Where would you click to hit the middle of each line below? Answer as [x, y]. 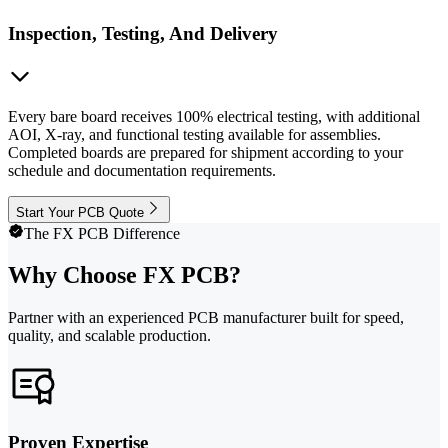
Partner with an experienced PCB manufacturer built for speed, [206, 318]
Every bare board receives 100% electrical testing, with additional [214, 116]
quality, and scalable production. [109, 336]
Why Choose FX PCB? [124, 275]
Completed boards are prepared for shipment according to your [205, 152]
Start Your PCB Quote [80, 212]
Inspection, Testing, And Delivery [143, 33]
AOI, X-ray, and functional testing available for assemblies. [194, 134]
